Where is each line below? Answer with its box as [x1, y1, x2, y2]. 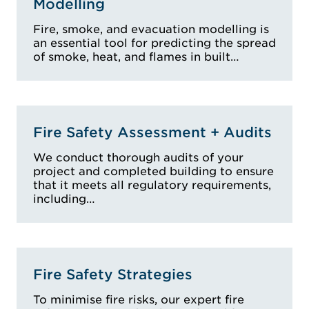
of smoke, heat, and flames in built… [33, 50, 239, 63]
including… [33, 192, 95, 206]
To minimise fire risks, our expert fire [33, 292, 244, 306]
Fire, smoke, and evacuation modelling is [33, 22, 269, 36]
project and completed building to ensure [33, 164, 274, 178]
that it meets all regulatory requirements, [33, 178, 271, 192]
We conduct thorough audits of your [33, 150, 243, 164]
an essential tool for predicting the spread [33, 36, 276, 50]
